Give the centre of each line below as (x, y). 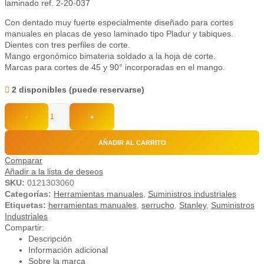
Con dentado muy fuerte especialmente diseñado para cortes (119, 23)
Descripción (50, 239)
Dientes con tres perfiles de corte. (67, 45)
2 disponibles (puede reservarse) (78, 90)
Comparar (24, 161)
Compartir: (24, 228)
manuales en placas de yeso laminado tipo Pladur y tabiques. (119, 34)
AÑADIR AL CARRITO (132, 142)
